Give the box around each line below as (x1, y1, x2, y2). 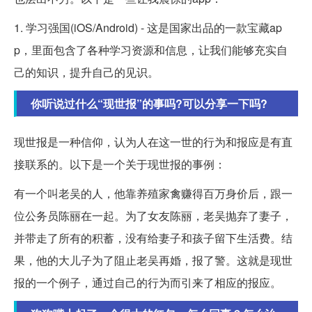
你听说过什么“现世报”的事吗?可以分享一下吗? (31, 95, 267, 111)
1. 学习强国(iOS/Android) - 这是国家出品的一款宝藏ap (14, 19, 282, 36)
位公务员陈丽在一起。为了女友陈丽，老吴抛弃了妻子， (14, 207, 292, 224)
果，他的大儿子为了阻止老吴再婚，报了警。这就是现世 (14, 251, 292, 268)
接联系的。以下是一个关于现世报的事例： (14, 155, 226, 172)
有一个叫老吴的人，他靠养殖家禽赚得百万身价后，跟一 (14, 185, 292, 201)
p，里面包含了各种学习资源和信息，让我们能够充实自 (14, 41, 288, 58)
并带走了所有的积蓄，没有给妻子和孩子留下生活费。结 (14, 229, 292, 246)
